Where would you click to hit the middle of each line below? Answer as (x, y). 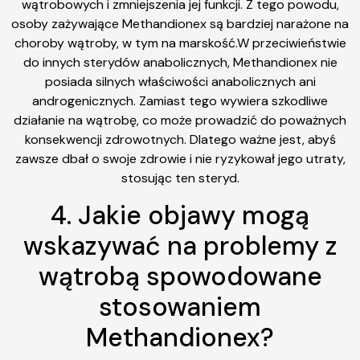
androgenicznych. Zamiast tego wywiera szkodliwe (180, 101)
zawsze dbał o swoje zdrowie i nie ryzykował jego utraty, (180, 159)
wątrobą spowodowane (180, 276)
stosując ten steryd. (180, 178)
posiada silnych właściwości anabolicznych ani (180, 82)
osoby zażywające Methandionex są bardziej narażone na (180, 24)
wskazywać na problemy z (180, 245)
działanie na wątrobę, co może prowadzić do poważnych (180, 121)
